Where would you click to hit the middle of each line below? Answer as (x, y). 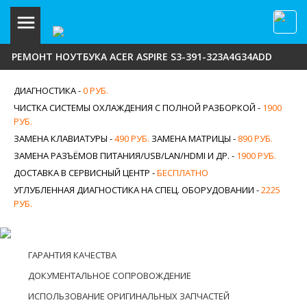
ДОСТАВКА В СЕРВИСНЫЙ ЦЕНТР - (85, 173)
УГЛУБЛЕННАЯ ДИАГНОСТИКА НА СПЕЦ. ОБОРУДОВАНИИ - (137, 190)
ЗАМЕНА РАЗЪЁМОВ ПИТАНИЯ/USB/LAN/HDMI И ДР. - (125, 156)
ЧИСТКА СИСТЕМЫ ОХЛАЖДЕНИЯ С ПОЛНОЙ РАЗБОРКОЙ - (138, 108)
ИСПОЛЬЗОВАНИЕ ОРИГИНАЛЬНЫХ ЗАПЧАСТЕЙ (129, 296)
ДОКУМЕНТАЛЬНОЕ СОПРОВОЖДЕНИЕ (110, 275)
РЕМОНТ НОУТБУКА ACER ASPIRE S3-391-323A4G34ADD (142, 57)
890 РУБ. (255, 138)
